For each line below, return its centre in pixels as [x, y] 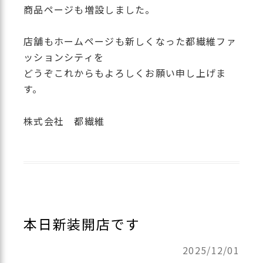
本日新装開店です [82, 224]
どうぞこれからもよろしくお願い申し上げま [125, 73]
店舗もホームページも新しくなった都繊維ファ [130, 41]
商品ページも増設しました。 [90, 10]
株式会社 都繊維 [64, 121]
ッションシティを [64, 57]
